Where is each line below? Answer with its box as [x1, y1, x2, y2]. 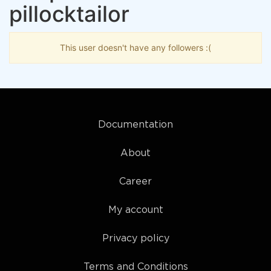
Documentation [98, 120, 173, 129]
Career [119, 177, 152, 186]
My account [108, 206, 163, 215]
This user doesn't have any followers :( [60, 42, 211, 53]
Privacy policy [102, 234, 169, 243]
